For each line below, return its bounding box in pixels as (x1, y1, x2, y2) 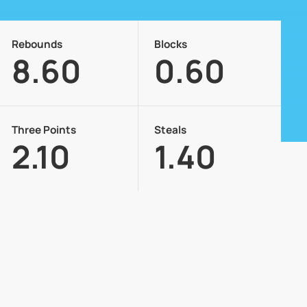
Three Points (12, 123, 77, 138)
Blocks (154, 37, 188, 52)
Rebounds (12, 37, 63, 52)
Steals (154, 123, 187, 138)
